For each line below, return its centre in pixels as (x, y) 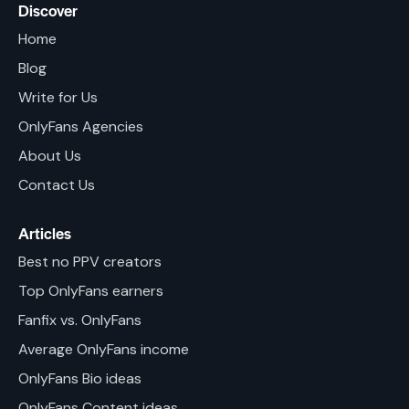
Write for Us (58, 98)
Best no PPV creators (90, 262)
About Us (50, 156)
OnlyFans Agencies (81, 127)
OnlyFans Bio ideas (80, 379)
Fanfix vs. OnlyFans (80, 320)
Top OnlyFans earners (91, 291)
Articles (45, 232)
